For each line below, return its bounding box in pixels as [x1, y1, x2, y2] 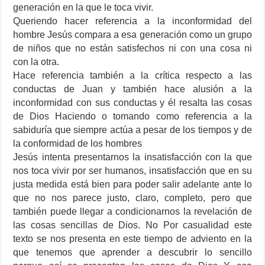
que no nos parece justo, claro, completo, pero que [13, 193, 252, 203]
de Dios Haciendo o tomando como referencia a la [13, 111, 252, 122]
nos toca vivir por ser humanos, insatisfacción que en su [13, 166, 252, 176]
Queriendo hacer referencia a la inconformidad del [13, 16, 252, 27]
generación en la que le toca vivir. [13, 2, 154, 13]
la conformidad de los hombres [13, 138, 143, 149]
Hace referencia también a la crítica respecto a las [13, 70, 252, 81]
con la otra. [13, 57, 60, 67]
